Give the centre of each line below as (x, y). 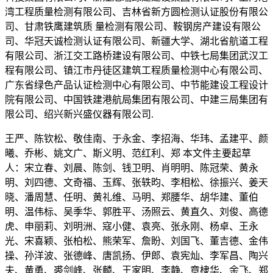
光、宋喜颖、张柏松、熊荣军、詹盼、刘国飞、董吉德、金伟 (136, 241)
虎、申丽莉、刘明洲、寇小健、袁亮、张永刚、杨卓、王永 (132, 227)
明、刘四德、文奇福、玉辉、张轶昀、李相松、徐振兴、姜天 (136, 183)
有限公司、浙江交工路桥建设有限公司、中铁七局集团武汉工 (136, 56)
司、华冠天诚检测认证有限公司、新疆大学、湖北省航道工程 (136, 41)
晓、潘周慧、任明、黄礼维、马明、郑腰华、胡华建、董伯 (132, 197)
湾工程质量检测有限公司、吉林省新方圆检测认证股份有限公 (136, 12)
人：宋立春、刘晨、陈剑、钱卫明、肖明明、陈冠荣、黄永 (132, 168)
